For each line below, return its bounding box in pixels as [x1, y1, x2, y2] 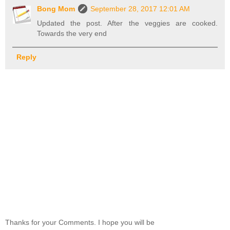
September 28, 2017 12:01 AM [90, 5, 190, 13]
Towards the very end [37, 29, 107, 38]
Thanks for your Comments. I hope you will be [5, 218, 155, 226]
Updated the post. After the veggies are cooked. [37, 19, 218, 28]
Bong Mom [37, 5, 75, 13]
